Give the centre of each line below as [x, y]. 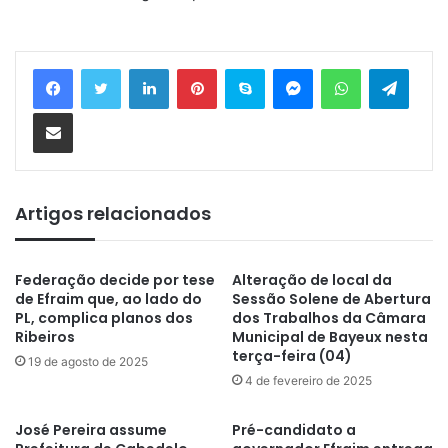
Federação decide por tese [115, 279]
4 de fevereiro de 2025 [308, 380]
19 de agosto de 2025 [88, 361]
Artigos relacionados [113, 213]
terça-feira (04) [292, 355]
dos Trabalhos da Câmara [329, 317]
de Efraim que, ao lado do [108, 298]
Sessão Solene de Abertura [331, 298]
